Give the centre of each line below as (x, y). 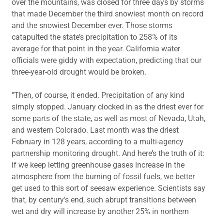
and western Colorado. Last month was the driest (95, 130)
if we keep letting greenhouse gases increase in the (98, 165)
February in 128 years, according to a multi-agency (98, 142)
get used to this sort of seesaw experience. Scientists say (108, 188)
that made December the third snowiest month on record (108, 14)
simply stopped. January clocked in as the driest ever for (108, 107)
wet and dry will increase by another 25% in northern (100, 211)
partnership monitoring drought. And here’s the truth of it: (108, 153)
